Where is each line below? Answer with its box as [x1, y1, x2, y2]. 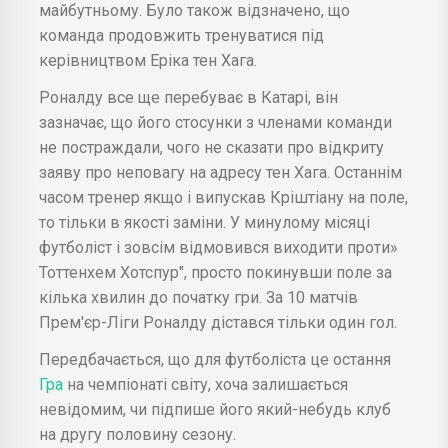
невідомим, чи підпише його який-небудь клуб [39, 399, 391, 419]
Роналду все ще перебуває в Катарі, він [39, 87, 338, 107]
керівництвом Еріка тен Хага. [39, 50, 257, 70]
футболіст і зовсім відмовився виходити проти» [39, 237, 398, 257]
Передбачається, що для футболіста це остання [39, 349, 391, 369]
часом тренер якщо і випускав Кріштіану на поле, [39, 187, 408, 207]
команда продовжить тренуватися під [39, 25, 324, 45]
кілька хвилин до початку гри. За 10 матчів [39, 287, 358, 307]
